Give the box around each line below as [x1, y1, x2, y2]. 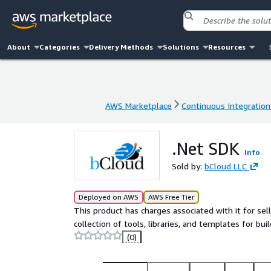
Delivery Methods [89, 42, 154, 51]
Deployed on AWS [79, 192, 139, 201]
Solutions [162, 42, 199, 51]
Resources [207, 42, 246, 51]
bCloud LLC [204, 161, 247, 171]
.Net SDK [172, 139, 240, 158]
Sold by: [172, 161, 204, 171]
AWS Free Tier [148, 192, 194, 201]
